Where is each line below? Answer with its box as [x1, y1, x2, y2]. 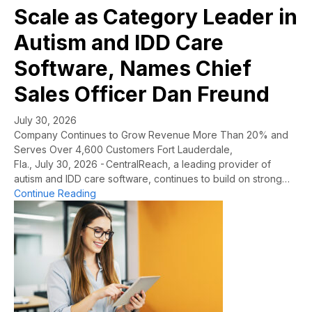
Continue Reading [14, 187, 96, 199]
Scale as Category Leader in [14, 3, 297, 29]
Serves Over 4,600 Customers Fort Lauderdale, [14, 143, 233, 155]
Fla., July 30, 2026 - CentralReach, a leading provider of [14, 157, 271, 170]
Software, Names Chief [14, 55, 251, 81]
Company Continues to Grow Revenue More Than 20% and [14, 128, 288, 141]
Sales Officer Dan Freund [14, 81, 270, 107]
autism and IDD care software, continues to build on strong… [14, 172, 290, 185]
